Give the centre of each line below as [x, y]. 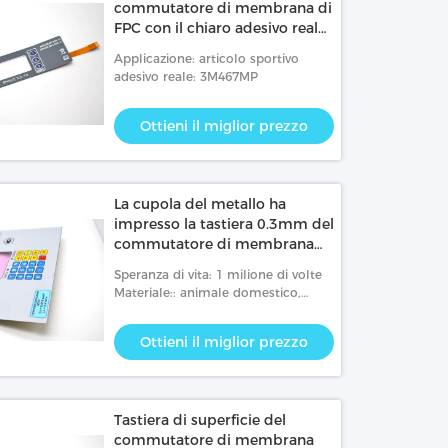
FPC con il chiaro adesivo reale [220, 28]
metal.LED [145, 310]
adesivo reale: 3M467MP [186, 76]
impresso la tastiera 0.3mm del [224, 224]
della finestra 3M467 [186, 48]
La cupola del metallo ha [200, 204]
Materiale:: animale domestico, [208, 292]
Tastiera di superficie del [200, 420]
